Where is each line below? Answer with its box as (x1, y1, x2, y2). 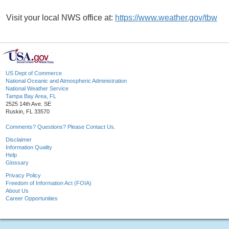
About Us (6, 188, 29, 194)
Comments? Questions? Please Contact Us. (6, 124, 116, 130)
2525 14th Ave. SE (6, 101, 51, 107)
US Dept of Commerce (6, 70, 62, 77)
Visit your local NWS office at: (6, 13, 115, 22)
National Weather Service (6, 85, 68, 92)
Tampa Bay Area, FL (6, 93, 56, 100)
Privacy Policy (6, 172, 41, 179)
